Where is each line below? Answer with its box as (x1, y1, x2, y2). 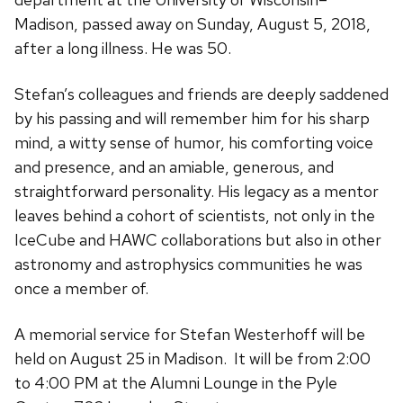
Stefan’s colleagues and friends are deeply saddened (14, 84, 389, 105)
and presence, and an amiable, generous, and (14, 157, 334, 178)
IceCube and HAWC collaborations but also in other (14, 229, 381, 251)
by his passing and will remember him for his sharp (14, 108, 370, 130)
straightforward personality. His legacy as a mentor (14, 181, 379, 202)
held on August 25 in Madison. (14, 348, 227, 370)
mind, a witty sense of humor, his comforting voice (14, 132, 373, 154)
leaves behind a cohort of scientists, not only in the (14, 205, 375, 227)
